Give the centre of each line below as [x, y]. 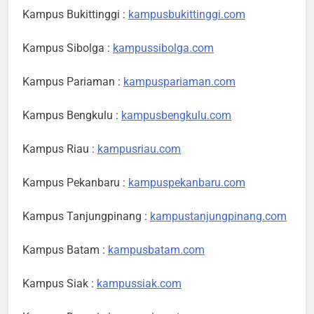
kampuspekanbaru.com [187, 183]
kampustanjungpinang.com [218, 217]
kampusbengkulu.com [176, 116]
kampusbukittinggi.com [187, 15]
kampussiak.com [139, 284]
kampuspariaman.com [179, 82]
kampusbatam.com [156, 250]
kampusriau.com [139, 149]
